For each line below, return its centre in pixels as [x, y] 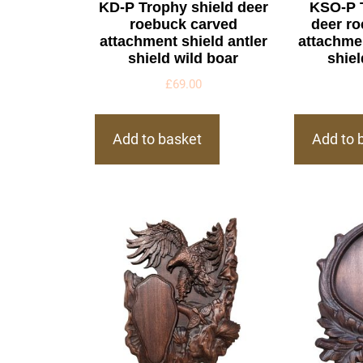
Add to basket [157, 139]
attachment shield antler [183, 41]
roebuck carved [183, 24]
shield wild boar [184, 58]
